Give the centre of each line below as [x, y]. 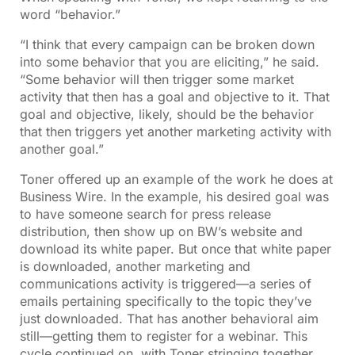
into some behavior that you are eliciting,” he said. [172, 61]
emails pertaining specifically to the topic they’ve [166, 301]
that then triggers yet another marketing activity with [176, 131]
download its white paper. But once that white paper [176, 248]
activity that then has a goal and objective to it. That [175, 96]
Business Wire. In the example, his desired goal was [174, 196]
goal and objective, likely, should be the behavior [167, 114]
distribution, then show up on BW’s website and [161, 231]
